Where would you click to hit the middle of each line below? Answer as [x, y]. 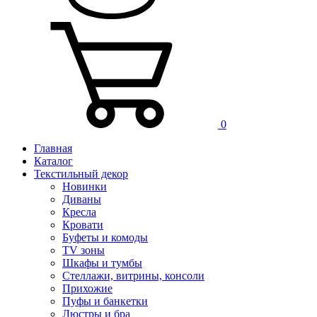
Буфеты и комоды [105, 238]
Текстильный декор [81, 174]
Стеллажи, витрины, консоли [133, 276]
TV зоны [83, 250]
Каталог [53, 161]
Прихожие [87, 289]
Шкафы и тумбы [102, 263]
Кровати [83, 225]
